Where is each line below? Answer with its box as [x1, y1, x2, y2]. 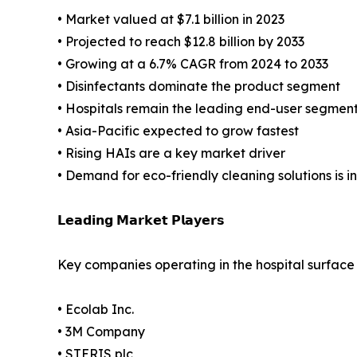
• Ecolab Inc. [57, 300, 134, 317]
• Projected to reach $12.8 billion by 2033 [57, 33, 304, 49]
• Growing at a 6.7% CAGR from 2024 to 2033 [57, 55, 328, 72]
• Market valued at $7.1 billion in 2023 [57, 10, 284, 27]
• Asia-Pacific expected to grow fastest [57, 122, 299, 139]
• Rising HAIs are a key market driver [57, 144, 285, 161]
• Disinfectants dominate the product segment [57, 77, 340, 94]
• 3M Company [57, 323, 145, 339]
